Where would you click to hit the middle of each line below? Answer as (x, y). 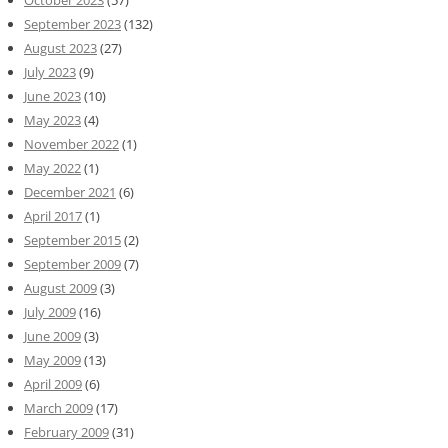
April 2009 (53, 384)
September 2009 (72, 264)
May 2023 (52, 120)
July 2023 (50, 72)
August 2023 (60, 48)
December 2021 (70, 192)
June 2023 (52, 96)
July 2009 (50, 312)
